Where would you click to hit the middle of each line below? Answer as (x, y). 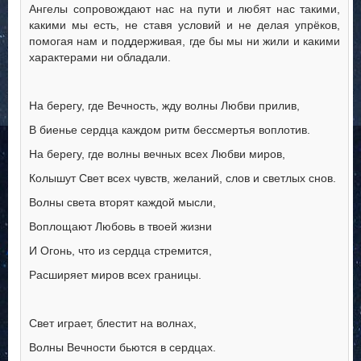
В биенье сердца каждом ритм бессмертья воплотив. (170, 130)
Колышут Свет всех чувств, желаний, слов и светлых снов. (183, 178)
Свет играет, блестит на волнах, (113, 324)
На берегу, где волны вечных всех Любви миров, (157, 154)
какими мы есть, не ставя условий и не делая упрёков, (185, 25)
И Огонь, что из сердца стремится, (120, 251)
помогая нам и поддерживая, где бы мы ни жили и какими (185, 41)
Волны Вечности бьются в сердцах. (122, 348)
